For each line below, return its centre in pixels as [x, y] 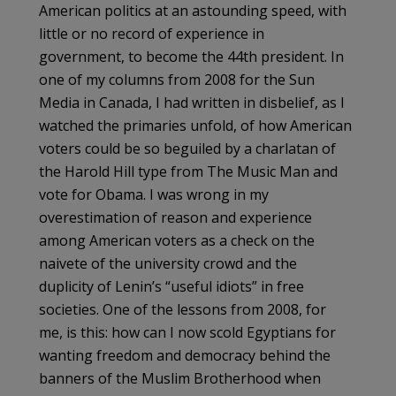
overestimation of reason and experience [175, 217]
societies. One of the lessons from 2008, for [183, 309]
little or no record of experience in [152, 33]
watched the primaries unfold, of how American [195, 125]
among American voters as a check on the [177, 240]
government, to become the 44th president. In [191, 56]
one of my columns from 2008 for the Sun [177, 79]
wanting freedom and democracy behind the [185, 355]
